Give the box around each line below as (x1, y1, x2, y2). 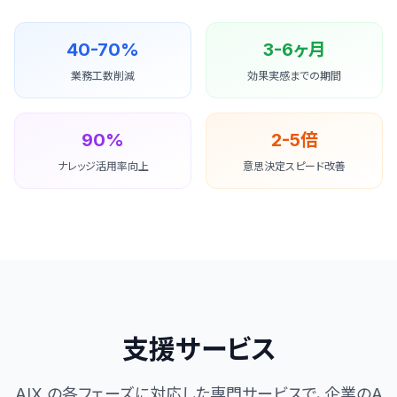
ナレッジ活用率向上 (57, 160, 149, 173)
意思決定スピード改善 (243, 160, 346, 173)
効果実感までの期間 (247, 69, 341, 82)
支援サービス (121, 333, 276, 365)
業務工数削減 (71, 69, 135, 82)
